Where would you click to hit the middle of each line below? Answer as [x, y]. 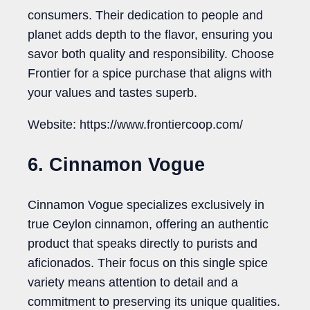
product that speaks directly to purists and [143, 244]
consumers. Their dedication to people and [145, 16]
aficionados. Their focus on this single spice [148, 263]
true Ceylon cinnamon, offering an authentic [148, 225]
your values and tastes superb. [112, 93]
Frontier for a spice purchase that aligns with [150, 74]
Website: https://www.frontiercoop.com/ [135, 125]
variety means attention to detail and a [133, 283]
